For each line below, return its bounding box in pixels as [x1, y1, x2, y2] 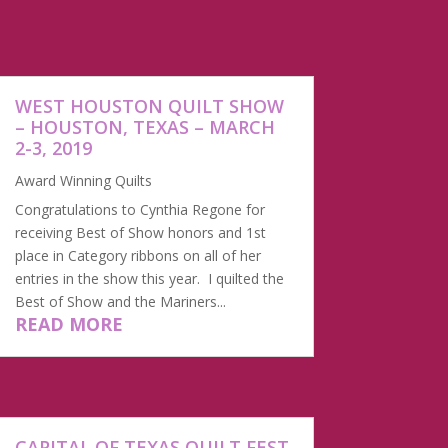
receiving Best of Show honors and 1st [14, 223, 266, 243]
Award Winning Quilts [14, 171, 152, 191]
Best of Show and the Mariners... [14, 292, 226, 312]
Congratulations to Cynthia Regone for [14, 200, 265, 220]
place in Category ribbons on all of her [14, 246, 261, 266]
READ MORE [14, 312, 123, 337]
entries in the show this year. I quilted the [14, 269, 284, 289]
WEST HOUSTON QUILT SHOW [14, 94, 284, 119]
